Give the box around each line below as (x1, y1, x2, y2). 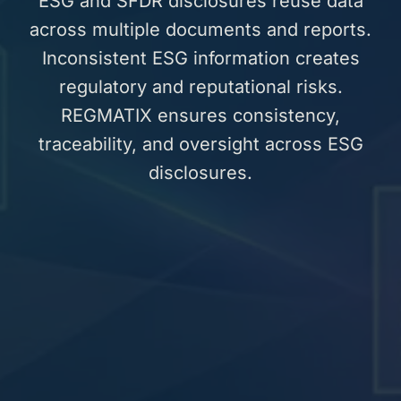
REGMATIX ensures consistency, (61, 105, 340, 127)
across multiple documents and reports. (30, 19, 371, 41)
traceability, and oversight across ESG (38, 133, 363, 156)
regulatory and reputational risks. (58, 76, 343, 98)
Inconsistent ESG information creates (41, 47, 360, 70)
